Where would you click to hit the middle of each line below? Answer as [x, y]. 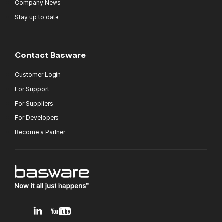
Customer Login [38, 74]
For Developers [37, 117]
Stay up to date [37, 17]
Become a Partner [40, 132]
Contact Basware [50, 55]
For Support [32, 89]
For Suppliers [34, 103]
